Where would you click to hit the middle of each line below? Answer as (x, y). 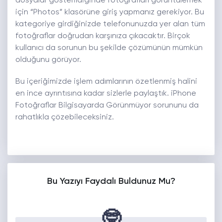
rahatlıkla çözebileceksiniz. (65, 118)
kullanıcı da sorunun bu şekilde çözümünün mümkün (109, 48)
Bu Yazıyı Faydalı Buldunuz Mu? (111, 182)
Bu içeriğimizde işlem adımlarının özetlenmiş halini (106, 82)
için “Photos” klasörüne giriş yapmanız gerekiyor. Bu (110, 13)
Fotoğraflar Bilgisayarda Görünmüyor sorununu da (107, 106)
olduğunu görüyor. (48, 60)
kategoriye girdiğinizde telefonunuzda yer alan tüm (110, 25)
